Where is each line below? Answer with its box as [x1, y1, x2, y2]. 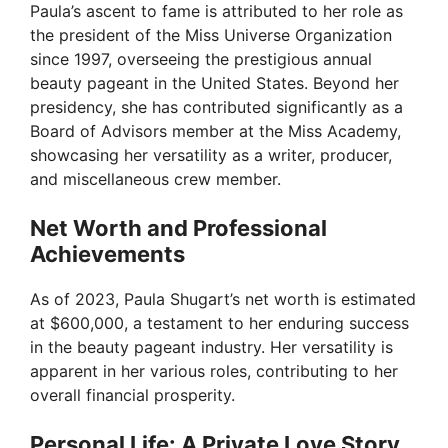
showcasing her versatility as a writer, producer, [30, 145, 392, 166]
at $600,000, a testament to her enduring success [30, 313, 409, 334]
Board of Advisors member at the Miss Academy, [30, 121, 401, 142]
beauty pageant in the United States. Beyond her [30, 73, 399, 94]
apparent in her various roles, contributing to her [30, 361, 398, 382]
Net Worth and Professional [30, 215, 327, 242]
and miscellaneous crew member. [30, 169, 281, 190]
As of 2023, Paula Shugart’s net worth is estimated [30, 289, 416, 310]
